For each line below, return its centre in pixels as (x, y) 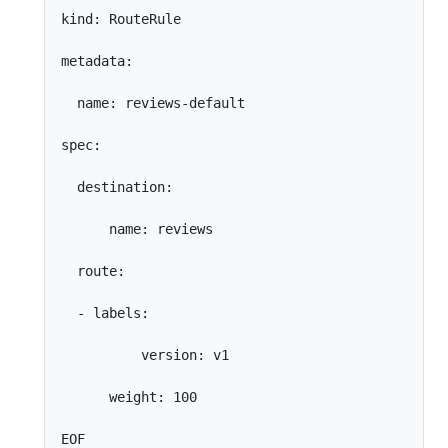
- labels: (105, 313)
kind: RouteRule (121, 19)
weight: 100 (129, 397)
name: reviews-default (153, 103)
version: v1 (145, 355)
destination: (117, 187)
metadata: (97, 61)
